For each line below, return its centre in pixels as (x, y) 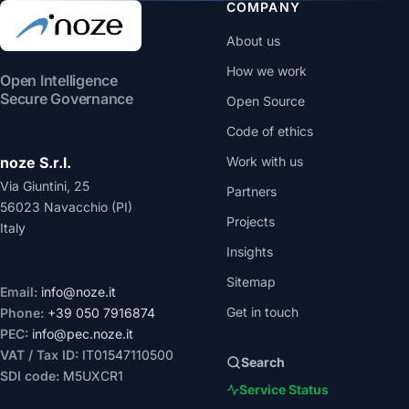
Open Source (266, 101)
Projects (251, 221)
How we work (267, 71)
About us (253, 41)
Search (263, 362)
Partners (252, 191)
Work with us (265, 161)
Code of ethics (270, 131)
